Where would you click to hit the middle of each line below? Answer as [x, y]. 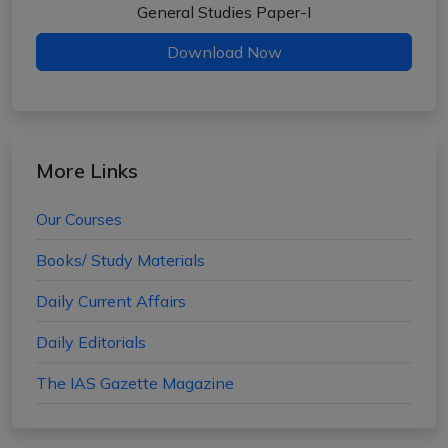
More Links [87, 170]
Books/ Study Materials [120, 260]
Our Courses [79, 219]
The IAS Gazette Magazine [135, 383]
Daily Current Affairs [111, 301]
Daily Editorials [91, 342]
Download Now [224, 52]
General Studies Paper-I [224, 12]
